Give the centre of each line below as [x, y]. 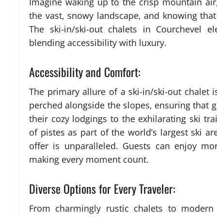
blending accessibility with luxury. [98, 43]
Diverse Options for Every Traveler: [102, 189]
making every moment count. [89, 160]
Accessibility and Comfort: [85, 72]
